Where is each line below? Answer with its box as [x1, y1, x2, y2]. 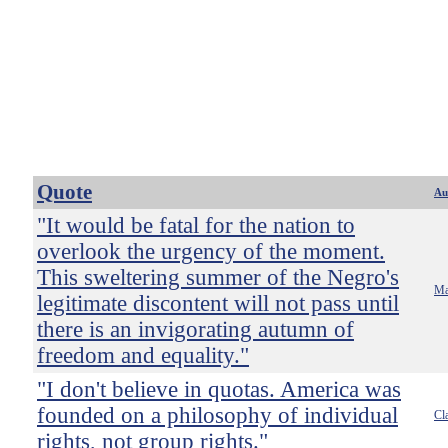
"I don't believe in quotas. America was [37, 377, 401, 402]
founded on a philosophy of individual [37, 403, 398, 428]
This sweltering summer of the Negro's [37, 265, 399, 290]
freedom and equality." [37, 343, 249, 368]
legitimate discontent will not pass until [37, 291, 399, 316]
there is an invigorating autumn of [37, 317, 354, 342]
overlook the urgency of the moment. [37, 239, 385, 264]
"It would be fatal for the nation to [37, 213, 355, 238]
